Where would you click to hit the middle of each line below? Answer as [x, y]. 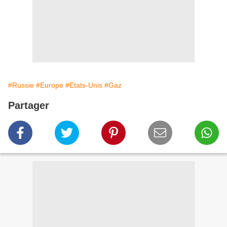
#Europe [50, 85]
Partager [29, 106]
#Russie [21, 85]
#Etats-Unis [84, 85]
